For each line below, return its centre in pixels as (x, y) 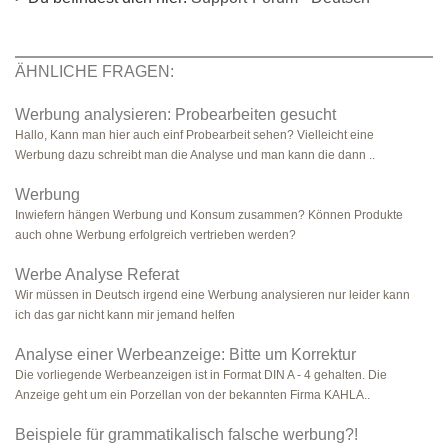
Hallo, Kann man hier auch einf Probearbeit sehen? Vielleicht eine (194, 135)
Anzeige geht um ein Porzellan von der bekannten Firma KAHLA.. (192, 395)
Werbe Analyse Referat (97, 274)
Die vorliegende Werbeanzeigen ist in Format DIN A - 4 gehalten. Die (201, 375)
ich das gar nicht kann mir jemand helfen (125, 315)
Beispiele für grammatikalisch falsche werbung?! (186, 434)
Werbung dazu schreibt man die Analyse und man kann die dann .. (195, 155)
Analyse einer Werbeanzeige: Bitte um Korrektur (185, 354)
